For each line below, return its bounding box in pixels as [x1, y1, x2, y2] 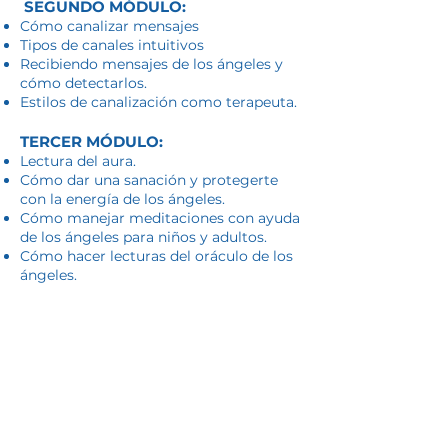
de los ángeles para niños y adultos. [20, 228, 267, 246]
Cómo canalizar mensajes [20, 17, 199, 35]
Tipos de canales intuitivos [20, 36, 204, 54]
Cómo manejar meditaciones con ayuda [20, 209, 300, 227]
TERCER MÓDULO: [20, 132, 163, 151]
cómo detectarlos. [20, 74, 147, 92]
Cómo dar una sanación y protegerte [20, 171, 278, 189]
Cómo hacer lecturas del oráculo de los [20, 247, 293, 265]
